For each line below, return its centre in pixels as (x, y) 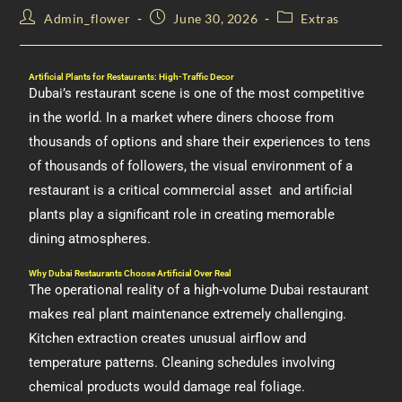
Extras (320, 18)
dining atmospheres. (90, 239)
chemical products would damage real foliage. (167, 387)
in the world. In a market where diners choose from (182, 118)
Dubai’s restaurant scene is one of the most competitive (197, 93)
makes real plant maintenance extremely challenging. (188, 314)
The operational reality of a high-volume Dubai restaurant (199, 290)
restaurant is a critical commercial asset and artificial (191, 190)
